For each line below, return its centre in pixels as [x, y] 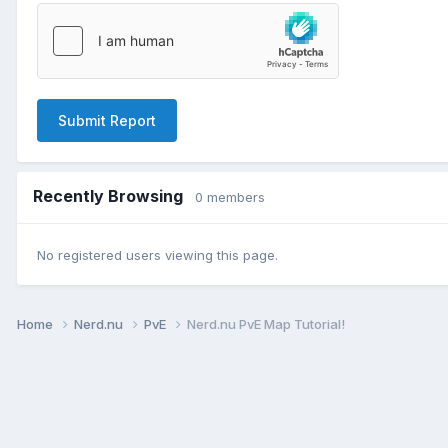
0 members [230, 196]
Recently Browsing [114, 195]
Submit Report [107, 120]
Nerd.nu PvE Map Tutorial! [266, 324]
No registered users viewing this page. [157, 255]
